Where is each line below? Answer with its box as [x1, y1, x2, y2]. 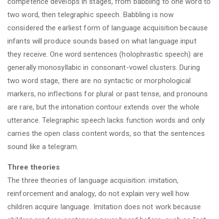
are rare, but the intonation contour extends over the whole [7, 102, 199, 111]
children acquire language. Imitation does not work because [7, 202, 201, 211]
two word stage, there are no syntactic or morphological [7, 76, 191, 85]
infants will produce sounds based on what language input [7, 36, 197, 45]
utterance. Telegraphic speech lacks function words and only [7, 115, 205, 125]
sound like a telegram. [7, 142, 79, 151]
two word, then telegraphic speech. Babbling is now [7, 10, 174, 19]
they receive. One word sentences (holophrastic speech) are [7, 49, 203, 59]
